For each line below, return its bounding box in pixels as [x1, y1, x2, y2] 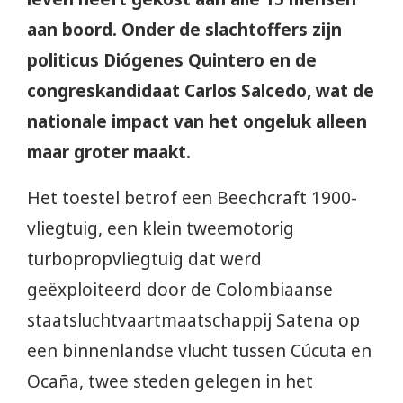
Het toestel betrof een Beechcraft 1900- [27, 185, 357, 210]
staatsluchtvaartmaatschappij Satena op [27, 308, 360, 332]
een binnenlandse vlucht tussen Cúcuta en [27, 338, 372, 363]
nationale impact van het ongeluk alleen [27, 109, 367, 133]
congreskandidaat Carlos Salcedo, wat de [27, 78, 374, 103]
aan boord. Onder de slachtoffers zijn [27, 17, 342, 41]
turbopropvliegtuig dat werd [27, 246, 262, 271]
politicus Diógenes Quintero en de [27, 48, 317, 72]
